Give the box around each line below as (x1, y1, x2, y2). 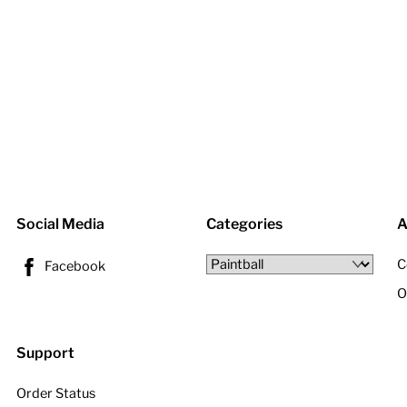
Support (15, 344, 74, 362)
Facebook (41, 257, 105, 274)
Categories (206, 214, 283, 233)
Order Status (15, 385, 95, 402)
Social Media (15, 214, 104, 233)
